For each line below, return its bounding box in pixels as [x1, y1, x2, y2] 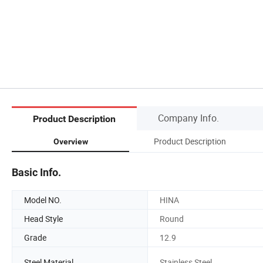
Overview [53, 136, 88, 146]
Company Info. [158, 111, 219, 124]
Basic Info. [12, 166, 61, 178]
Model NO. [24, 194, 62, 205]
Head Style [24, 213, 63, 224]
